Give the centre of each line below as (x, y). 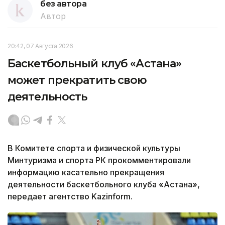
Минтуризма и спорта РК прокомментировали (99, 160)
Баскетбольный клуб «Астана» (95, 63)
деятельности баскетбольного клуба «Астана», (104, 184)
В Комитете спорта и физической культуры (94, 148)
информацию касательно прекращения (86, 172)
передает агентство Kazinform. (70, 196)
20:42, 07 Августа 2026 (40, 46)
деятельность (47, 96)
